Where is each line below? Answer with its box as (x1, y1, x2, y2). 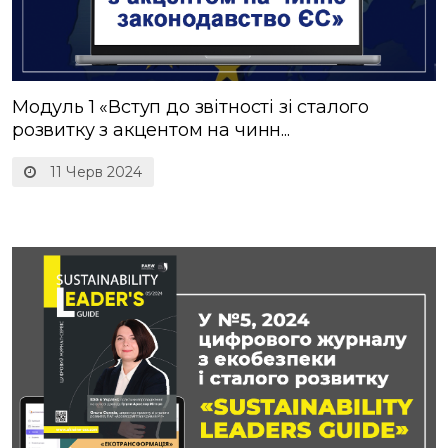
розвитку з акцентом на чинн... (12, 118, 290, 141)
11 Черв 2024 (46, 162, 142, 181)
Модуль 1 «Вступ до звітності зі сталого (12, 95, 369, 118)
